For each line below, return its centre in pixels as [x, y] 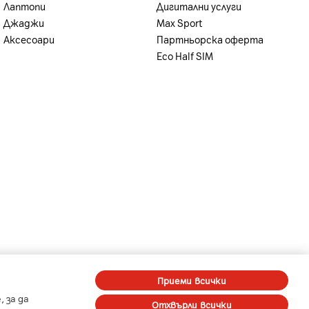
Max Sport [179, 22]
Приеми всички [192, 280]
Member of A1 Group [118, 279]
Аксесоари [29, 39]
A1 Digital [31, 279]
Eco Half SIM [185, 56]
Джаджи [24, 22]
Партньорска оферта [210, 39]
